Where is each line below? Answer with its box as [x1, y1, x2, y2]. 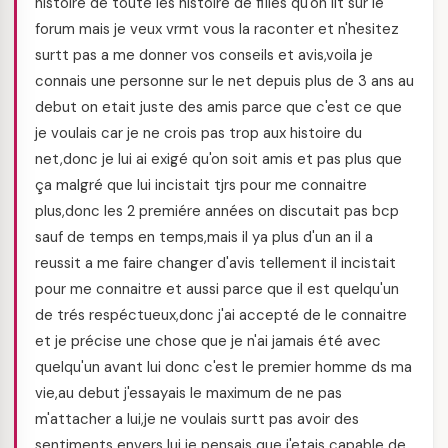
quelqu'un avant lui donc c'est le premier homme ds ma [35, 357, 412, 377]
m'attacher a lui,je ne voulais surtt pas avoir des [35, 409, 359, 429]
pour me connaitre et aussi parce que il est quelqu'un [35, 279, 399, 299]
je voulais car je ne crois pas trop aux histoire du [35, 123, 362, 143]
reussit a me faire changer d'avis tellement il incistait [35, 253, 396, 273]
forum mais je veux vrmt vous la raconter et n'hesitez [35, 19, 399, 39]
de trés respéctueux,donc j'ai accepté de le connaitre [35, 305, 407, 325]
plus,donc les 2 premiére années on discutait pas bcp [35, 201, 399, 221]
